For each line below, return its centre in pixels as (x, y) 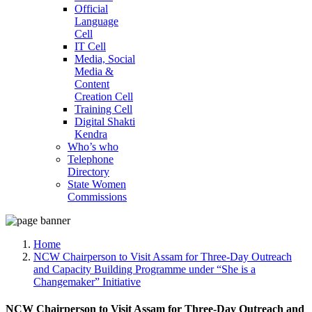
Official (91, 8)
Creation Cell (104, 96)
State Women (97, 184)
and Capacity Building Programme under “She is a (145, 269)
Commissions (97, 196)
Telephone (91, 159)
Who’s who (93, 146)
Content (92, 84)
